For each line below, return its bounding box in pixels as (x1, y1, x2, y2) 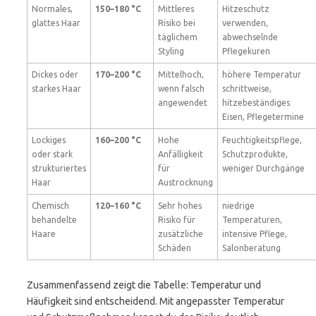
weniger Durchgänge (222, 164, 305, 173)
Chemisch (32, 201, 69, 210)
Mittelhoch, (158, 70, 204, 79)
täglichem (158, 32, 197, 42)
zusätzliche (158, 229, 203, 238)
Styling (158, 47, 184, 56)
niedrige (222, 201, 255, 210)
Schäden (158, 243, 191, 253)
